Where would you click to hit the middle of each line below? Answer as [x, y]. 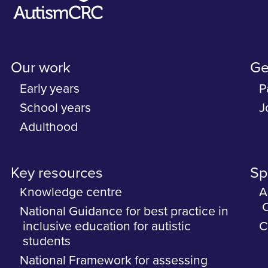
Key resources [57, 173]
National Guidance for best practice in [124, 212]
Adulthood [49, 127]
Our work [41, 68]
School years [56, 108]
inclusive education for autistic [107, 227]
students [47, 242]
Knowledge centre [71, 193]
